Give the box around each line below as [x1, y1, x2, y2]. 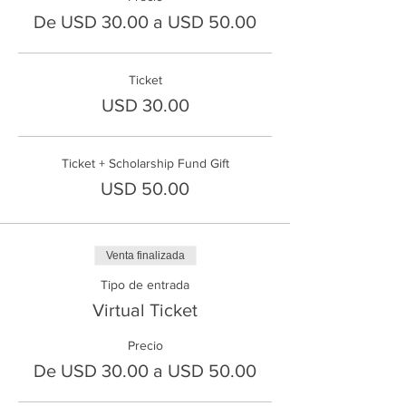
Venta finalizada [105, 248, 185, 262]
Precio [127, 337, 163, 353]
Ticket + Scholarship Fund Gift [61, 155, 229, 170]
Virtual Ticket [92, 299, 198, 320]
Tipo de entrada [101, 276, 189, 292]
